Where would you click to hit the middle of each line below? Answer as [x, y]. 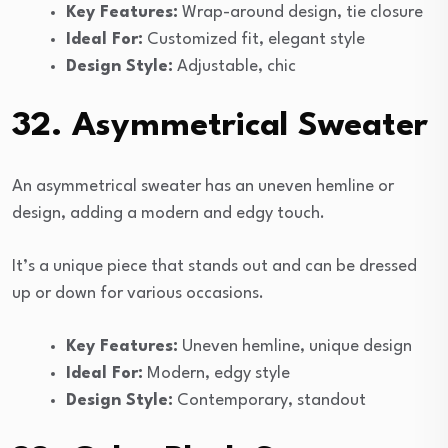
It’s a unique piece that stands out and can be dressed [214, 266]
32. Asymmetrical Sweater [220, 126]
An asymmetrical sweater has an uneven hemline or [203, 186]
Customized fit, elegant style [254, 39]
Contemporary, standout [269, 400]
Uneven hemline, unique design [295, 346]
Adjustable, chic [234, 66]
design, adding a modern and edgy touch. [168, 213]
